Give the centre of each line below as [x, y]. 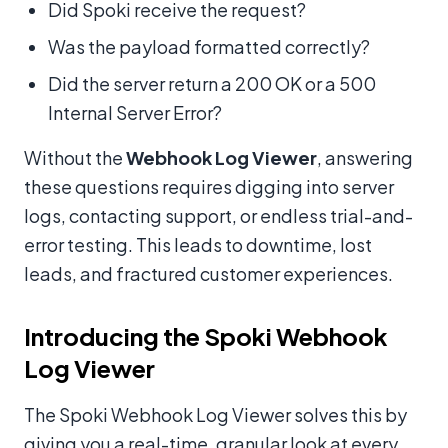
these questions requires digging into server [209, 187]
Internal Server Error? [135, 113]
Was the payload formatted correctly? [209, 47]
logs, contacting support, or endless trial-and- [218, 216]
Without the [75, 158]
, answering [365, 158]
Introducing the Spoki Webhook [206, 336]
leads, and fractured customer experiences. [208, 274]
